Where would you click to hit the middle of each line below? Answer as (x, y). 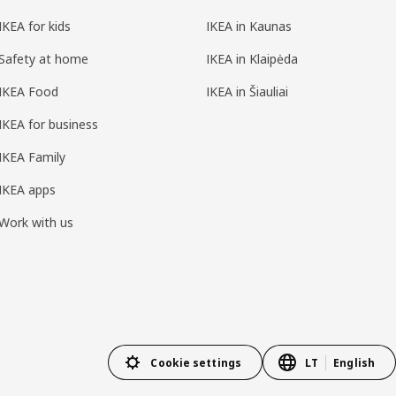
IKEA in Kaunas (248, 27)
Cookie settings (196, 362)
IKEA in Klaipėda (251, 59)
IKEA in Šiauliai (247, 92)
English (354, 362)
